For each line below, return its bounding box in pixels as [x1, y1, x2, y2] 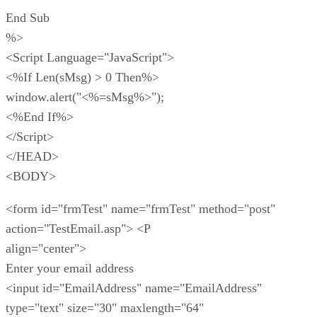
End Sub [6, 10, 50, 25]
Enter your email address [6, 260, 134, 275]
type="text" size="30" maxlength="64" [6, 300, 204, 315]
